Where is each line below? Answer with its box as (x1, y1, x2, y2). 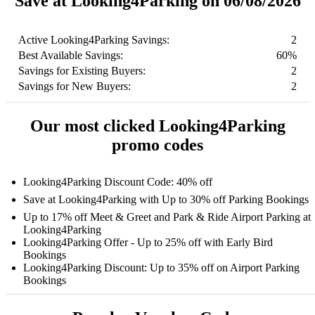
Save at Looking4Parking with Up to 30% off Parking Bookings (23, 193, 309, 206)
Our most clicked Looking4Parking (30, 117, 285, 136)
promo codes (112, 136, 203, 155)
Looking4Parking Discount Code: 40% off (23, 176, 212, 188)
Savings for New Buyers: (18, 80, 131, 93)
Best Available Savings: (18, 49, 123, 62)
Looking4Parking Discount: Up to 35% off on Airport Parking (23, 262, 300, 274)
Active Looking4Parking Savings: (18, 34, 169, 46)
